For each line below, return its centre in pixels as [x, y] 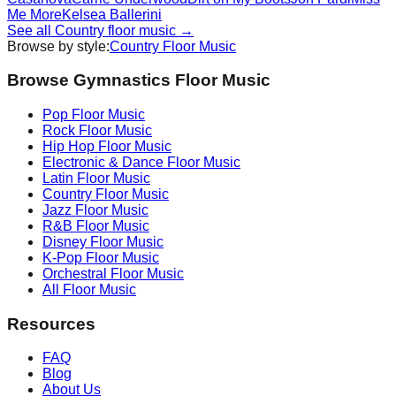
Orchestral [75, 273]
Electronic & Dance [103, 162]
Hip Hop [69, 146]
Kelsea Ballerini [112, 14]
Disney [65, 241]
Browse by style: [58, 46]
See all [31, 30]
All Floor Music [89, 289]
